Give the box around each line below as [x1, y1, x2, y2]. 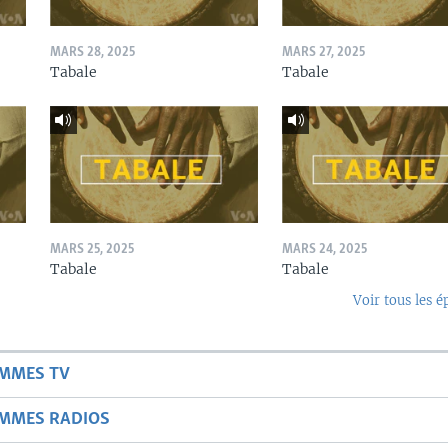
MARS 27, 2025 [281, 46, 365, 60]
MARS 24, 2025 [281, 243, 367, 257]
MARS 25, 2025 [49, 243, 134, 257]
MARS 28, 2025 [49, 46, 135, 60]
